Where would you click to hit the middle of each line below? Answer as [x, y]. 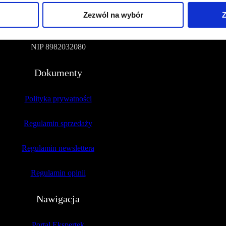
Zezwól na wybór [113, 15]
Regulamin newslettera [58, 148]
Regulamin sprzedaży [58, 124]
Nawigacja [58, 199]
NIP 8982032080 [58, 47]
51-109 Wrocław [58, 22]
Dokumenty [58, 73]
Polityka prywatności [58, 99]
